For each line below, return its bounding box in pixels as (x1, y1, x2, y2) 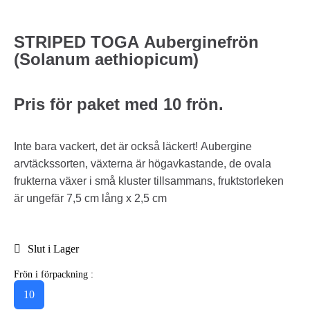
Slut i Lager (28, 242, 79, 255)
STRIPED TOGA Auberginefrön (14, 32, 259, 51)
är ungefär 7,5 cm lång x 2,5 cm (14, 192, 167, 204)
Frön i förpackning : (14, 268, 93, 280)
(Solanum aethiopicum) (14, 49, 199, 69)
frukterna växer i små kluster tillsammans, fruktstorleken (14, 174, 284, 187)
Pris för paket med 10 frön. (14, 94, 224, 113)
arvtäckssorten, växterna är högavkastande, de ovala (14, 157, 271, 170)
